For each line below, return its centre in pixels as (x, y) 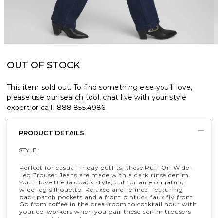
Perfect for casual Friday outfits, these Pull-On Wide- (106, 168)
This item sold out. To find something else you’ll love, (100, 87)
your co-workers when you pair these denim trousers (105, 212)
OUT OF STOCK (44, 65)
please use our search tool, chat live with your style (97, 98)
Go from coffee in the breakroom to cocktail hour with (108, 204)
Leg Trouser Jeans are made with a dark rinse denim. (105, 175)
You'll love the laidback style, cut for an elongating (102, 182)
